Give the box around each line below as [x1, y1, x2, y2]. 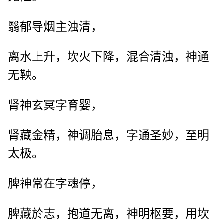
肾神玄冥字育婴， [8, 99, 103, 112]
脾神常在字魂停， [8, 177, 103, 190]
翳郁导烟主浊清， [8, 20, 103, 34]
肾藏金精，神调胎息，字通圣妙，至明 [8, 129, 209, 142]
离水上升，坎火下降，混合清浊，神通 [8, 50, 209, 64]
